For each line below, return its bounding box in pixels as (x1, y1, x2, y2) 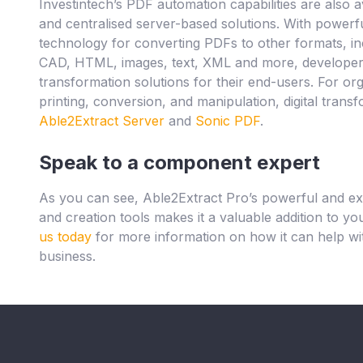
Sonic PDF (195, 113, 260, 130)
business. (39, 248, 96, 265)
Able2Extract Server (39, 113, 164, 130)
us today (39, 228, 92, 246)
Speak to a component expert (39, 151, 320, 175)
